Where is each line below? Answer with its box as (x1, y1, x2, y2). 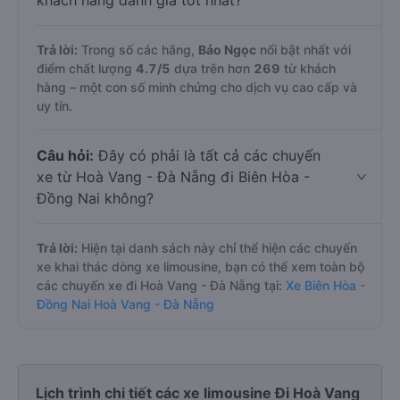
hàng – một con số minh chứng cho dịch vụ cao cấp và (37, 79, 357, 95)
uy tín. (37, 98, 72, 113)
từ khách (280, 61, 336, 76)
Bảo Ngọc (198, 42, 256, 57)
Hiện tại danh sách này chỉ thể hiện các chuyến (78, 240, 357, 255)
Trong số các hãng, (78, 42, 198, 57)
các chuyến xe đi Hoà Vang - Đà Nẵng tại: (37, 278, 282, 293)
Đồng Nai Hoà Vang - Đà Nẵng (37, 296, 214, 312)
